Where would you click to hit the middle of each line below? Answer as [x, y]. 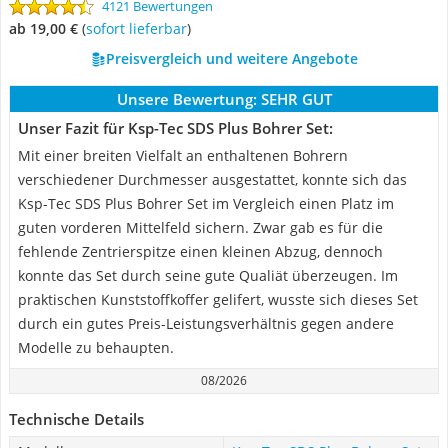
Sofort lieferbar [140, 28]
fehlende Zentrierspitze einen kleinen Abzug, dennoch [200, 251]
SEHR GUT [296, 99]
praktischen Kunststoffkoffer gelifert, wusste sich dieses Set [218, 299]
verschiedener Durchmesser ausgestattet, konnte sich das [212, 179]
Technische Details [76, 419]
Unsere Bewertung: [186, 99]
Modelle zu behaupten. [96, 347]
